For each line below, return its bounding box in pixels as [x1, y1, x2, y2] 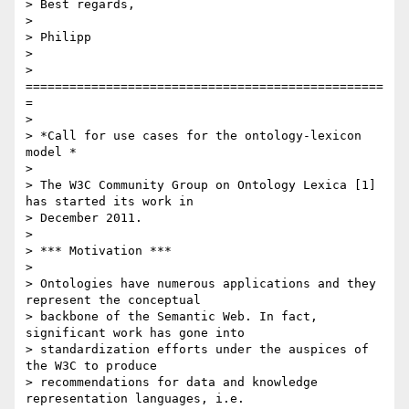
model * [26, 145, 77, 160]
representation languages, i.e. [26, 392, 245, 406]
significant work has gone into [26, 326, 245, 341]
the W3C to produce [26, 359, 157, 373]
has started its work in [26, 194, 194, 209]
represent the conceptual [26, 293, 201, 308]
